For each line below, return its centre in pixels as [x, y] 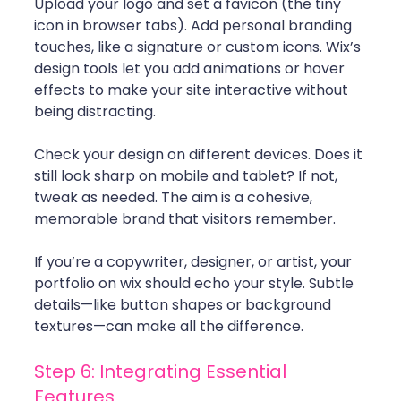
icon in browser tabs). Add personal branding [195, 26]
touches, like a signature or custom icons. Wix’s [199, 47]
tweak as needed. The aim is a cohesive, [175, 198]
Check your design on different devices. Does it [200, 155]
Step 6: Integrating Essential [162, 372]
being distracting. [95, 112]
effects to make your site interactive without [193, 90]
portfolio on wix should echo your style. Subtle [196, 284]
